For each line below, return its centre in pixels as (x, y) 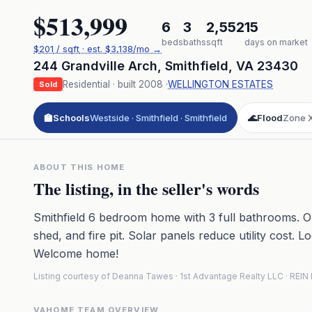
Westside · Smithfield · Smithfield (158, 117)
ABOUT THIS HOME (79, 167)
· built (124, 84)
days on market (276, 42)
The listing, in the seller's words (146, 188)
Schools (71, 117)
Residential (86, 84)
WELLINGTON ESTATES (220, 84)
